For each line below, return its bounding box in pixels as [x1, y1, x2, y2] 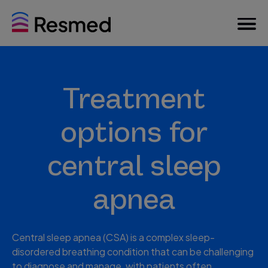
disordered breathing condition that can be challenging [12, 245, 254, 258]
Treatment [63, 81, 205, 117]
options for [60, 114, 208, 150]
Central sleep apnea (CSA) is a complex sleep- [12, 231, 215, 243]
